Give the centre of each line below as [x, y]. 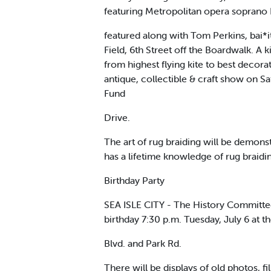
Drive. [117, 117]
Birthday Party [134, 180]
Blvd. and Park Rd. [143, 243]
